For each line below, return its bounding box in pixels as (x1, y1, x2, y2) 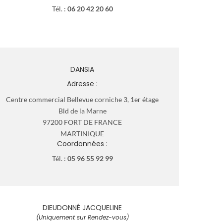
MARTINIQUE (60, 129, 104, 138)
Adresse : (67, 78, 98, 89)
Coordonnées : (57, 138, 108, 149)
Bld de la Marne (58, 106, 107, 115)
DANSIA (70, 64, 94, 74)
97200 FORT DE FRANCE (43, 117, 122, 126)
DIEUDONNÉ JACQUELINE (43, 202, 122, 213)
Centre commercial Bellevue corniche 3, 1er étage (6, 95, 159, 104)
